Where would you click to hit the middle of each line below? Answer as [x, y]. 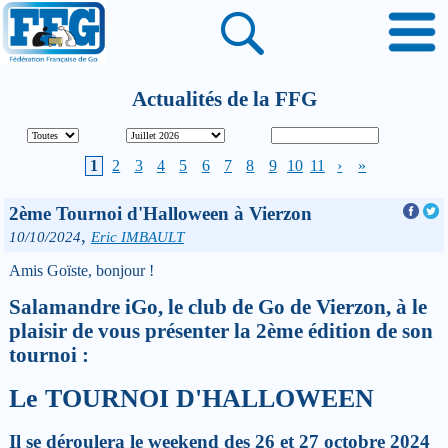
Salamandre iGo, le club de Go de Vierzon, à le [218, 306]
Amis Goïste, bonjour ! [81, 270]
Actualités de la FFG [224, 98]
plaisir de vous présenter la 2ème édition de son [221, 330]
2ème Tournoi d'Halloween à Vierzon [160, 213]
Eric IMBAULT [137, 236]
